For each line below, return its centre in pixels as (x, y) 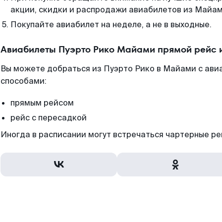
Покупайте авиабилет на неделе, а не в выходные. (111, 25)
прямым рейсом (42, 103)
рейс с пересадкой (49, 118)
